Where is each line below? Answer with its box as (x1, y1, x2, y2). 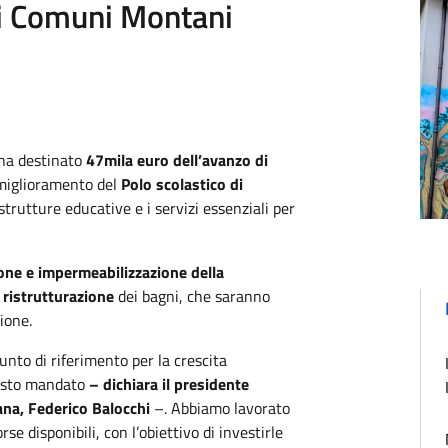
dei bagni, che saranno (118, 284, 270, 308)
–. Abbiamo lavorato (150, 396, 290, 420)
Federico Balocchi (28, 396, 150, 420)
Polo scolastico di (121, 172, 243, 196)
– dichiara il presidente (89, 372, 249, 396)
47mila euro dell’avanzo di (86, 148, 268, 172)
